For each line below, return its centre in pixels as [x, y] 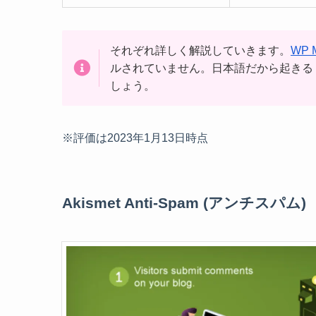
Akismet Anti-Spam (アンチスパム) [184, 202]
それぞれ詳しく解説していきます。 [200, 51]
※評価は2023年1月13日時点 [135, 138]
